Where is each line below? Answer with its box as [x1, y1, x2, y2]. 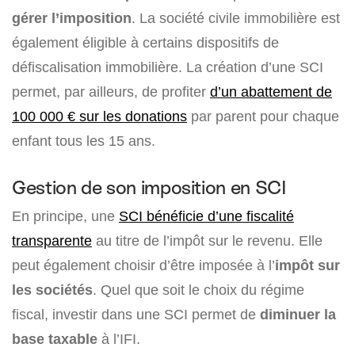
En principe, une [12, 207, 119, 224]
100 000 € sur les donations [12, 107, 187, 124]
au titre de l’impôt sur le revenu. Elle [92, 231, 323, 249]
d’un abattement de [210, 82, 332, 100]
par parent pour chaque [187, 107, 339, 124]
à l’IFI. [97, 330, 140, 347]
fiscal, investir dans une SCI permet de [12, 305, 260, 323]
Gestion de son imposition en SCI [12, 176, 287, 198]
